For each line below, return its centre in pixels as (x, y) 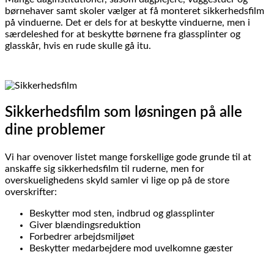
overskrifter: (32, 192)
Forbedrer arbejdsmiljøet (83, 236)
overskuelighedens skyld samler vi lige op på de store (117, 180)
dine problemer (55, 130)
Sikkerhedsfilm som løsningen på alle (124, 112)
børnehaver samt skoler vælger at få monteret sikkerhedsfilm (135, 11)
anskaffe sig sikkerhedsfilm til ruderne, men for (105, 168)
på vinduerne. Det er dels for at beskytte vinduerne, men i (128, 22)
